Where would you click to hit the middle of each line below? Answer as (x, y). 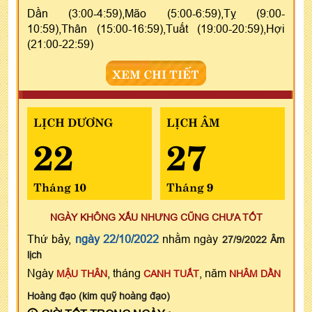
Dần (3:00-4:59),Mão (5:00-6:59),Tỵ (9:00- (156, 13)
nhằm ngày (190, 239)
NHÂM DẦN (255, 273)
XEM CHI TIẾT (156, 73)
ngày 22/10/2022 (117, 239)
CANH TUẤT (171, 273)
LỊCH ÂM (193, 121)
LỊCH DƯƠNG (73, 121)
